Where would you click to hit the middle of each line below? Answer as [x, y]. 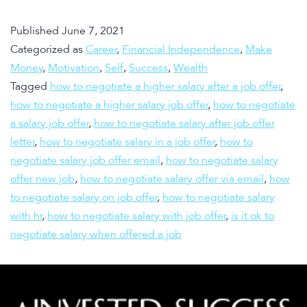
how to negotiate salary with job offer [137, 216]
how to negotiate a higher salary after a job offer [165, 86]
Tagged [30, 86]
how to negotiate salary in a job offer [127, 142]
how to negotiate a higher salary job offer [109, 105]
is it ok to [253, 216]
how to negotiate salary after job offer [184, 123]
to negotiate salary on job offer [84, 197]
